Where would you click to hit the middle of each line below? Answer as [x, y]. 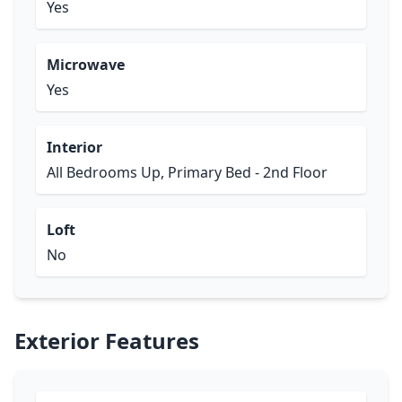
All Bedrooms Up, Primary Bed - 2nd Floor [187, 172]
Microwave [86, 65]
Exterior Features [107, 341]
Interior [74, 147]
